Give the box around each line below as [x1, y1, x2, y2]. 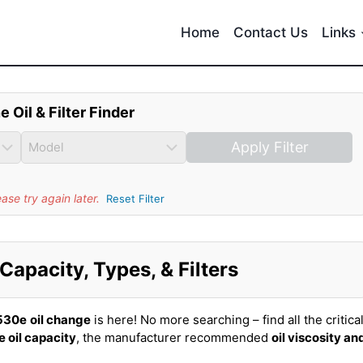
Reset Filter [105, 192, 164, 205]
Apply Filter [230, 139, 309, 156]
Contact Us [233, 23, 309, 41]
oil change [30, 312, 91, 327]
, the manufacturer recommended [76, 330, 271, 345]
